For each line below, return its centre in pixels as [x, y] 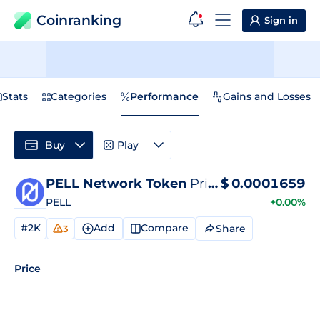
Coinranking [79, 20]
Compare [164, 228]
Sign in [281, 20]
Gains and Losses [267, 96]
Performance [164, 96]
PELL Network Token [118, 184]
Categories [79, 96]
